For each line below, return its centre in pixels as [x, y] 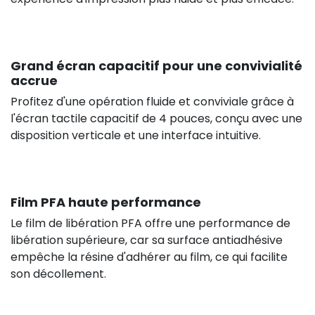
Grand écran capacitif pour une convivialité [156, 65]
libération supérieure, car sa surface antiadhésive [147, 240]
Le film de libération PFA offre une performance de [150, 223]
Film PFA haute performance [106, 202]
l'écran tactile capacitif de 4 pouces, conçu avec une [156, 118]
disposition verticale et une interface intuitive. [136, 135]
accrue [34, 80]
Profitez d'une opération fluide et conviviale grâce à [152, 101]
